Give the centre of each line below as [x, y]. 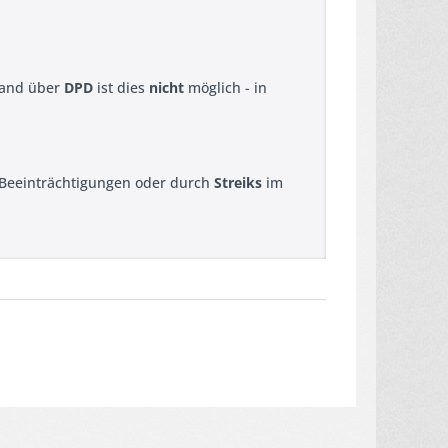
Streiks [238, 182]
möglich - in [225, 87]
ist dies [121, 87]
